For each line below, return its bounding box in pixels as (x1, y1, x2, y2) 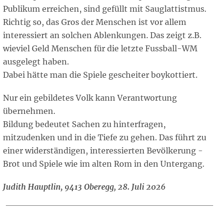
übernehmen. (3, 106, 55, 116)
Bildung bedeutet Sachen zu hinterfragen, (3, 119, 166, 130)
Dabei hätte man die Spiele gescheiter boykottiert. (3, 70, 197, 80)
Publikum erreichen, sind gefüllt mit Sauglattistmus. (3, 4, 206, 14)
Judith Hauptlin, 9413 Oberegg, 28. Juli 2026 (3, 182, 166, 192)
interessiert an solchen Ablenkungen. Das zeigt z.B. (3, 30, 201, 41)
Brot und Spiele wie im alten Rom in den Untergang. (3, 159, 204, 169)
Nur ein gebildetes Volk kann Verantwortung (3, 93, 177, 103)
